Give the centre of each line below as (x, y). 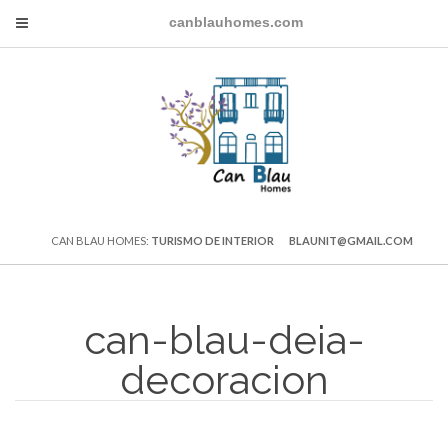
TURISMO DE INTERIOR (212, 240)
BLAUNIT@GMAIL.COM (350, 240)
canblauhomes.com (236, 22)
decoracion (224, 379)
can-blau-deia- (224, 339)
